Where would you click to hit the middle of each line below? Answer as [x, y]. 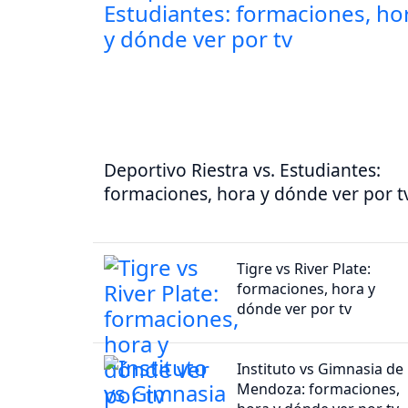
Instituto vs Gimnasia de [321, 368]
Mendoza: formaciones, [319, 388]
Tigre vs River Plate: [304, 268]
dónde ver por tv [295, 308]
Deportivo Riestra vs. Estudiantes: [242, 169]
